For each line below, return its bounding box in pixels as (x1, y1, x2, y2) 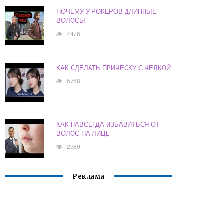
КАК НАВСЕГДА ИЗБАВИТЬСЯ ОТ (56, 119, 160, 129)
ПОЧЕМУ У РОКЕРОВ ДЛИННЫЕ (56, 6, 157, 16)
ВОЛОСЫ (56, 16, 86, 25)
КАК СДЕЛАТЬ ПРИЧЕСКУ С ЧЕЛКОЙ (56, 63, 171, 73)
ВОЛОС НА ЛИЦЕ (56, 128, 110, 138)
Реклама (73, 172, 105, 181)
